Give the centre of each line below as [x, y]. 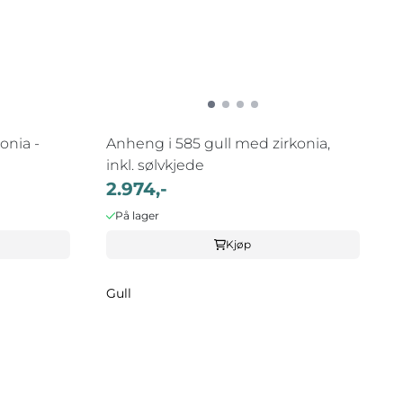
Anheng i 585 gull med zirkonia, [218, 143]
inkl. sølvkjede [155, 165]
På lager [138, 215]
